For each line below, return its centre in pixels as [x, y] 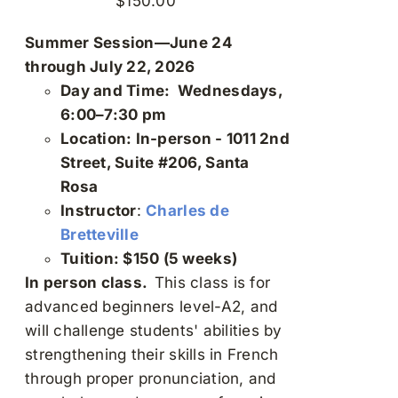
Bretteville [99, 235]
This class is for [212, 283]
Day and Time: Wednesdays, [171, 91]
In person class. [90, 283]
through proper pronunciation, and [151, 379]
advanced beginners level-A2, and [151, 307]
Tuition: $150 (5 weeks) [151, 259]
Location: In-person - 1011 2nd [175, 139]
